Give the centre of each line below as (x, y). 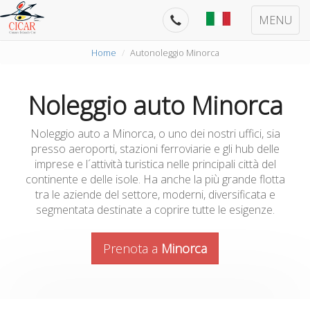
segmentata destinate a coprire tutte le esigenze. (155, 210)
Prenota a (132, 248)
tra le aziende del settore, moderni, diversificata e (155, 194)
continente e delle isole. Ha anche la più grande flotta (155, 179)
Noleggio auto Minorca (155, 106)
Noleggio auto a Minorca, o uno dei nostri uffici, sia (155, 134)
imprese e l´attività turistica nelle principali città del (155, 164)
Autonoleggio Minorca (174, 53)
